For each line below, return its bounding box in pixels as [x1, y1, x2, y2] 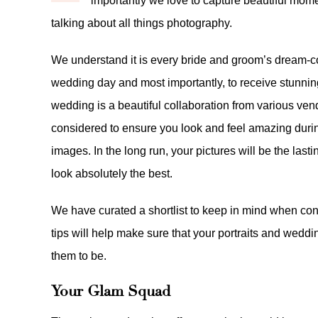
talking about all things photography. [51, 17, 232, 29]
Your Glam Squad [51, 282, 170, 300]
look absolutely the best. [51, 168, 172, 180]
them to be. [51, 250, 106, 262]
